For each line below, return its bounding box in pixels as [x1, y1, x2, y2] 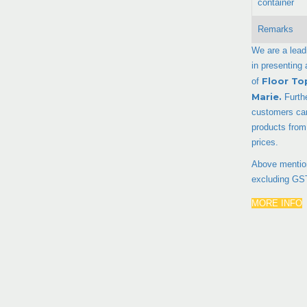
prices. [251, 136, 278, 147]
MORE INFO [251, 197, 302, 208]
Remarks [258, 23, 293, 34]
